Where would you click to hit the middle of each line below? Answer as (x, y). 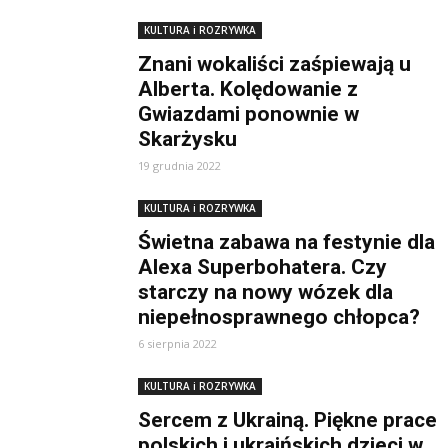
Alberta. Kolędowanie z (248, 89)
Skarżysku (187, 139)
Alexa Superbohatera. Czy (262, 267)
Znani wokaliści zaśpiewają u (274, 64)
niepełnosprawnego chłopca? (279, 317)
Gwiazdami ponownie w (248, 114)
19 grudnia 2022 (179, 165)
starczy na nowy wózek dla (265, 292)
